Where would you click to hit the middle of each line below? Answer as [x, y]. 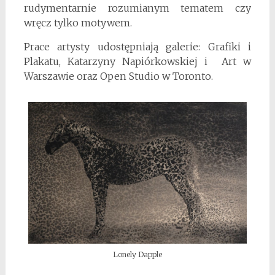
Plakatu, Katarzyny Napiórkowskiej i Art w [137, 62]
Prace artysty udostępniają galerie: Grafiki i [137, 47]
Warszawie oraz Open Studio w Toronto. [118, 76]
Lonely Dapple [137, 254]
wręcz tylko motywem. [78, 23]
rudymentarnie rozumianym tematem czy [137, 8]
